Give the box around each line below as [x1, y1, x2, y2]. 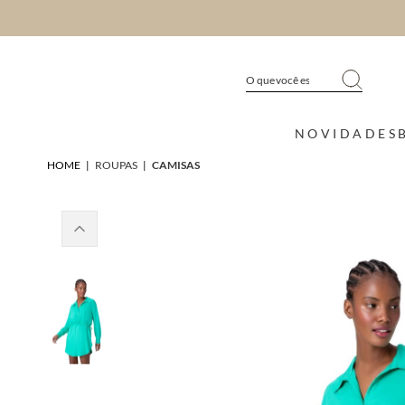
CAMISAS [152, 157, 200, 172]
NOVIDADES [294, 125, 399, 141]
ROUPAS [95, 157, 137, 172]
